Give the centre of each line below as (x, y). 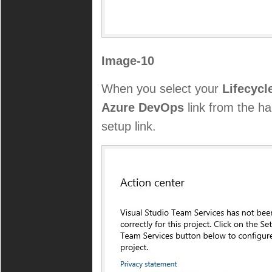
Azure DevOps (143, 107)
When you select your (162, 89)
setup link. (129, 126)
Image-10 (128, 61)
